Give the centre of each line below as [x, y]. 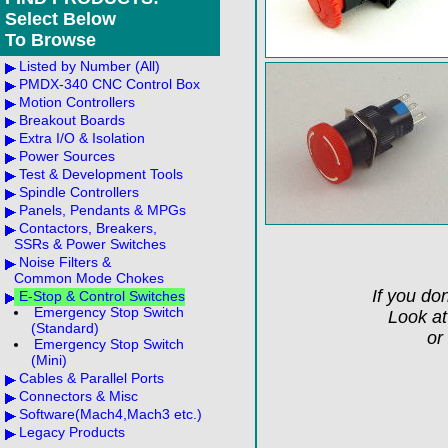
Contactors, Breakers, [88, 228]
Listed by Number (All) [89, 66]
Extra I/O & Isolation [82, 138]
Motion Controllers [77, 102]
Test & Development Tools [101, 174]
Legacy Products [72, 432]
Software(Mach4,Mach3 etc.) [110, 414]
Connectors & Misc [78, 396]
